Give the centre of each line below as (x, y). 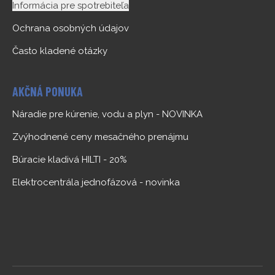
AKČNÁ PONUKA (48, 91)
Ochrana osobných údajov (71, 28)
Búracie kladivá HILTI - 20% (70, 160)
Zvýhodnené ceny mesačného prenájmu (100, 137)
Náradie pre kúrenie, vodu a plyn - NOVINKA (109, 114)
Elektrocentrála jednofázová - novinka (96, 183)
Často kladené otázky (60, 51)
